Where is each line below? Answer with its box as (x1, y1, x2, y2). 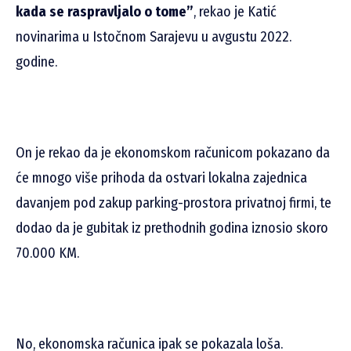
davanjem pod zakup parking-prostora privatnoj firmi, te (16, 194, 331, 212)
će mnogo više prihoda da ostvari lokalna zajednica (16, 168, 307, 186)
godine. (16, 52, 57, 71)
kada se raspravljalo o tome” (16, 2, 194, 20)
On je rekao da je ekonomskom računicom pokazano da (16, 143, 330, 161)
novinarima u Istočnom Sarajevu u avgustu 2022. (16, 27, 291, 45)
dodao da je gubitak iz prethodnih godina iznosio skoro (16, 219, 328, 237)
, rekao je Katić (194, 2, 277, 20)
